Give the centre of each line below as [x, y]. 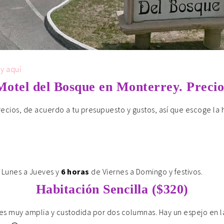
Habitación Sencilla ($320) [112, 189]
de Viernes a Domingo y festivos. [146, 171]
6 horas [75, 171]
